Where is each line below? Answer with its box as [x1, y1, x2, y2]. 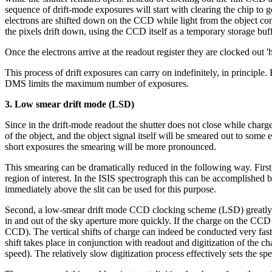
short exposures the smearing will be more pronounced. [5, 141, 216, 152]
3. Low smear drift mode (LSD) [5, 98, 134, 109]
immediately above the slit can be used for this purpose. [5, 183, 216, 194]
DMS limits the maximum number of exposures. [5, 78, 189, 89]
